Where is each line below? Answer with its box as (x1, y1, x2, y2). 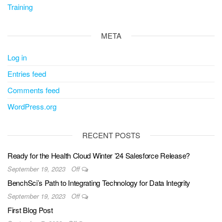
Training (7, 1, 33, 12)
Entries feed (7, 68, 46, 79)
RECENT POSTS (82, 130, 140, 140)
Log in (7, 52, 27, 62)
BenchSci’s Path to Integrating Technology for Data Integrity (7, 177, 190, 188)
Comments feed (7, 85, 59, 95)
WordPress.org (7, 101, 56, 111)
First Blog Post (7, 205, 53, 215)
